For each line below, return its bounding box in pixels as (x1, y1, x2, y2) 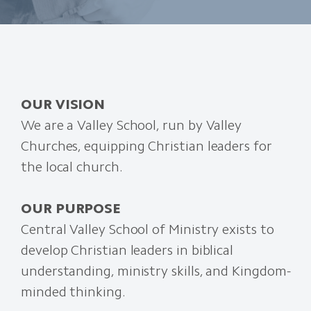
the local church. (21, 158, 123, 175)
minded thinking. (21, 283, 126, 300)
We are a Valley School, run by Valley (21, 117, 242, 133)
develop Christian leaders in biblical (21, 242, 234, 258)
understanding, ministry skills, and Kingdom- (21, 262, 290, 279)
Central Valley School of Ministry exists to (21, 221, 274, 237)
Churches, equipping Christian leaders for (21, 137, 272, 154)
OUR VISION (21, 96, 106, 112)
